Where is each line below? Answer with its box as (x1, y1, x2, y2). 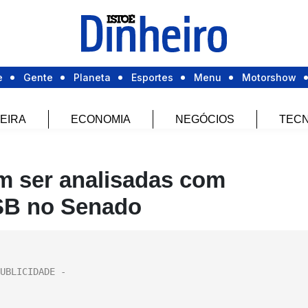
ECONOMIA (70, 113, 131, 126)
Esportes (131, 71, 173, 84)
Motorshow (242, 71, 296, 84)
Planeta (74, 71, 111, 84)
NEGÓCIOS (175, 113, 234, 126)
